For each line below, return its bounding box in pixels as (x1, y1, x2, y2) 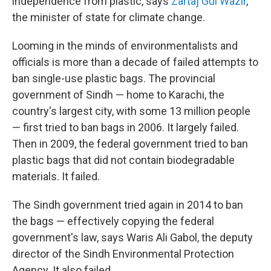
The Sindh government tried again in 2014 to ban (12, 198, 243, 211)
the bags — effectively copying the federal (12, 215, 214, 227)
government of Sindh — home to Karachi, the (12, 88, 224, 101)
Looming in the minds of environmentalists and (12, 39, 238, 52)
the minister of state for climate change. (12, 11, 205, 24)
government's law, (12, 231, 99, 244)
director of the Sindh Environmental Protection (12, 247, 234, 260)
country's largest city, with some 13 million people (12, 105, 250, 117)
